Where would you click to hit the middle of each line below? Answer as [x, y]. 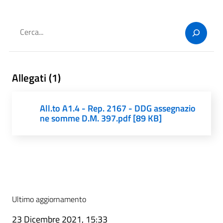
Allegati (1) [36, 77]
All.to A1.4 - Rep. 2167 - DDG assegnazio [118, 108]
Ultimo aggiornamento [49, 199]
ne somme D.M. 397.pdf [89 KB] [101, 118]
